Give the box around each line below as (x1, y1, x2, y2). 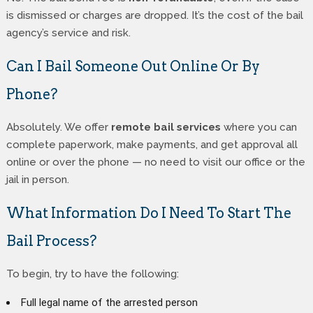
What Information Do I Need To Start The (6, 204, 291, 221)
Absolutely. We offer (6, 120, 111, 133)
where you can (220, 120, 297, 133)
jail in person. (6, 173, 69, 186)
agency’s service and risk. (6, 26, 131, 39)
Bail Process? (6, 232, 97, 249)
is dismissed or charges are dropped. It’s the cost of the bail (6, 8, 303, 22)
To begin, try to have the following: (6, 267, 179, 280)
